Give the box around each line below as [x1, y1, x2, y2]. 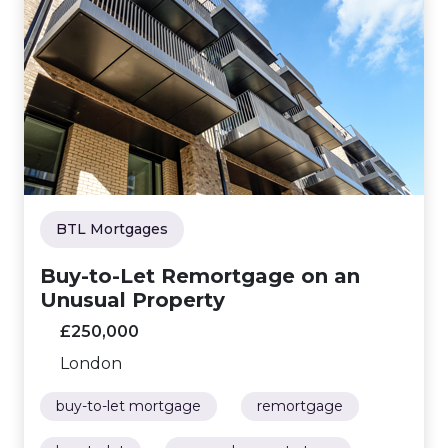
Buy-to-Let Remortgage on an [40, 263, 360, 288]
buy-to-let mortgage [56, 396, 201, 415]
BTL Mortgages [56, 219, 168, 238]
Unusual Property [40, 287, 225, 312]
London [60, 353, 122, 373]
